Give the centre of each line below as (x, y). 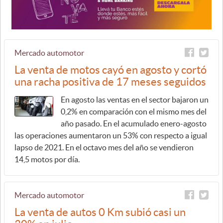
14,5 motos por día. (47, 159)
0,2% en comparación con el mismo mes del (134, 111)
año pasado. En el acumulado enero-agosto (134, 123)
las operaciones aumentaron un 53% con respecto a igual (111, 135)
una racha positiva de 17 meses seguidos (110, 81)
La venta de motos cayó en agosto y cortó (111, 69)
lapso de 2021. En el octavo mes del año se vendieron (104, 147)
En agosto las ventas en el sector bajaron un (135, 99)
